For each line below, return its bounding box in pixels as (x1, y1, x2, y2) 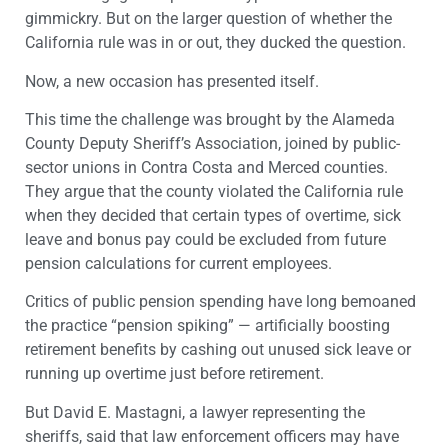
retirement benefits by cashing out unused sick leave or (25, 340, 411, 360)
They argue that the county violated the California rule (25, 182, 403, 202)
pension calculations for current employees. (25, 254, 332, 274)
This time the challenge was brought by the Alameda (25, 110, 395, 130)
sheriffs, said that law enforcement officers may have (25, 426, 399, 446)
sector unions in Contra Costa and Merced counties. (25, 158, 388, 178)
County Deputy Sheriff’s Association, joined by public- (25, 134, 400, 154)
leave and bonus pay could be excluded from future (25, 230, 386, 250)
